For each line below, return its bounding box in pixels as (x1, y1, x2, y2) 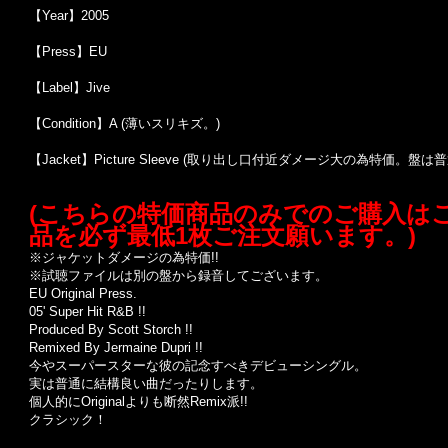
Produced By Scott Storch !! (29, 322, 193, 337)
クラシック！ (29, 412, 107, 427)
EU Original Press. (29, 286, 137, 301)
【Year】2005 (29, 8, 109, 23)
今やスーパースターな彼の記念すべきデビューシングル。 (29, 358, 367, 373)
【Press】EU (29, 44, 107, 59)
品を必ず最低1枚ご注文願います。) (29, 222, 416, 249)
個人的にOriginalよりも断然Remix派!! (29, 394, 248, 409)
